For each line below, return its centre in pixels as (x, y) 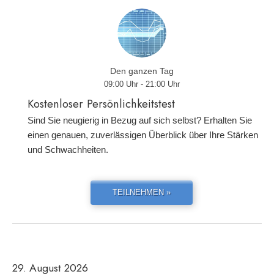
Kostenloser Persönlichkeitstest (101, 104)
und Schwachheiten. (68, 150)
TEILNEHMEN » (142, 192)
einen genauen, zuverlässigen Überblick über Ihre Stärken (143, 135)
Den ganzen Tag (142, 71)
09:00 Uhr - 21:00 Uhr (142, 84)
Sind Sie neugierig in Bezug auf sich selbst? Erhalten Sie (140, 120)
